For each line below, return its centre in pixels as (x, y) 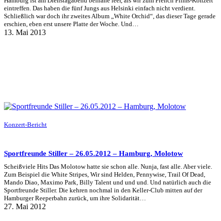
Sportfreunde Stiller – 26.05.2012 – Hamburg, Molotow (93, 153)
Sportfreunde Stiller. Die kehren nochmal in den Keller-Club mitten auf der (103, 190)
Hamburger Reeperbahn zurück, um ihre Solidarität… (75, 198)
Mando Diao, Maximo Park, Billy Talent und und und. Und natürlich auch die (108, 182)
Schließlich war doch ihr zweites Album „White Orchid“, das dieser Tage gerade (110, 16)
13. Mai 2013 (25, 33)
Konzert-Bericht (25, 125)
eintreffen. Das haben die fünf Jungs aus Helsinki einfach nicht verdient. (100, 8)
